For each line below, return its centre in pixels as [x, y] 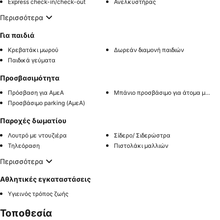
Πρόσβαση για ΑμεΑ [36, 93]
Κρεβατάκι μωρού [33, 50]
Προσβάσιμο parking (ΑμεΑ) [46, 103]
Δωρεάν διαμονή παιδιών [149, 50]
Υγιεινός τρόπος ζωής [38, 194]
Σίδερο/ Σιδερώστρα [142, 135]
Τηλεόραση [24, 146]
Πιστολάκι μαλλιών [141, 146]
